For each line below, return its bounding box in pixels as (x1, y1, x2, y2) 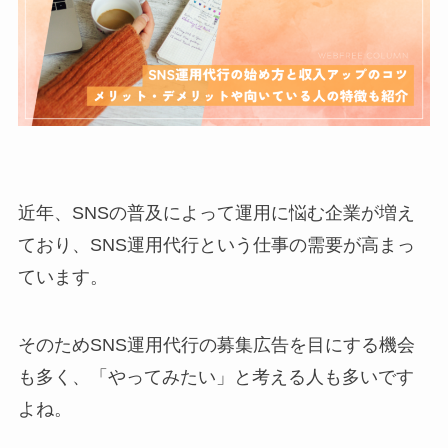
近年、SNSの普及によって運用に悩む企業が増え (17, 203, 415, 224)
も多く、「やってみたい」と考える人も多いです (17, 367, 414, 388)
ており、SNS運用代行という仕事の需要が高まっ (17, 235, 415, 256)
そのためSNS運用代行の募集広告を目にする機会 (17, 335, 415, 356)
